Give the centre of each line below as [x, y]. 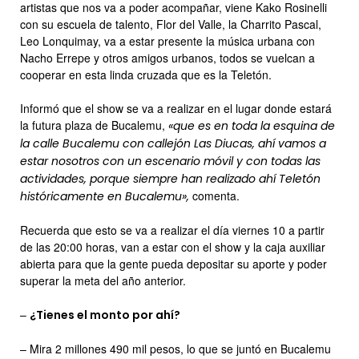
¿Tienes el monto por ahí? [105, 315]
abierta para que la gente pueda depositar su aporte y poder [173, 263]
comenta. [214, 195]
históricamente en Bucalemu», [105, 196]
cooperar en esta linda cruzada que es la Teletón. [146, 74]
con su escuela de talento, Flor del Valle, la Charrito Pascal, [171, 24]
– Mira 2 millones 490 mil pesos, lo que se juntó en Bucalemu [175, 348]
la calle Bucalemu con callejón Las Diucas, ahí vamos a [173, 143]
